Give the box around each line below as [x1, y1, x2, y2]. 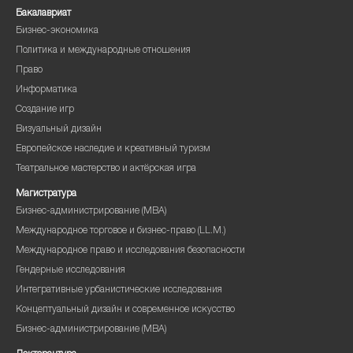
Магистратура [16, 189, 76, 200]
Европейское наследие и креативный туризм [16, 144, 210, 155]
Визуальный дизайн [16, 124, 102, 136]
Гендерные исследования [16, 266, 125, 277]
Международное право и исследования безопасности [16, 246, 245, 257]
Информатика [16, 85, 77, 96]
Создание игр [16, 105, 74, 116]
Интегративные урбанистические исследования [16, 285, 222, 296]
